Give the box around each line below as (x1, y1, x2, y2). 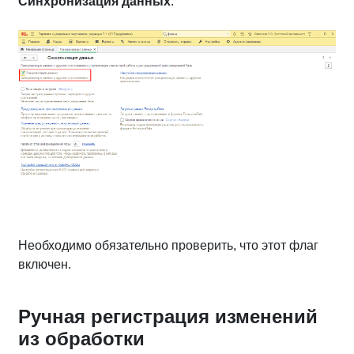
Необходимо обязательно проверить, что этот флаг (18, 238, 318, 252)
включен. (18, 257, 71, 271)
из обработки (18, 327, 145, 349)
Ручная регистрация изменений (18, 305, 318, 327)
